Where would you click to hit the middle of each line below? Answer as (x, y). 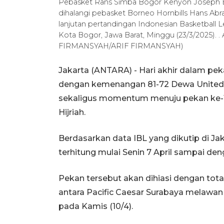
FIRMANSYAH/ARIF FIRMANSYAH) (121, 46)
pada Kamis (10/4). (96, 206)
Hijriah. (72, 112)
